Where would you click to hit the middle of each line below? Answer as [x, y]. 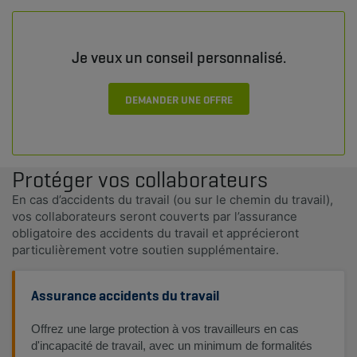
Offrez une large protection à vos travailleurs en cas [165, 329]
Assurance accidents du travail [125, 295]
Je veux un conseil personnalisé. [178, 57]
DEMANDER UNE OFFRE [178, 100]
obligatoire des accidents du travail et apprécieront [155, 233]
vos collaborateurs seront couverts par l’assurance [155, 216]
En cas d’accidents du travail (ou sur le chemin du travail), [173, 200]
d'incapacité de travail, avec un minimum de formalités [172, 345]
